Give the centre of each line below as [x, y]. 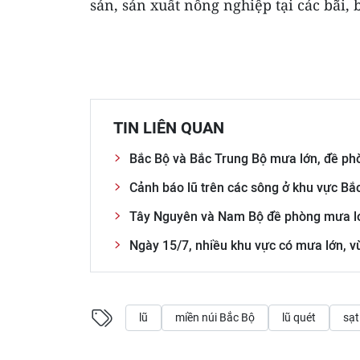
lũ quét [299, 317]
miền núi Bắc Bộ [215, 317]
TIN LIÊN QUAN [169, 128]
